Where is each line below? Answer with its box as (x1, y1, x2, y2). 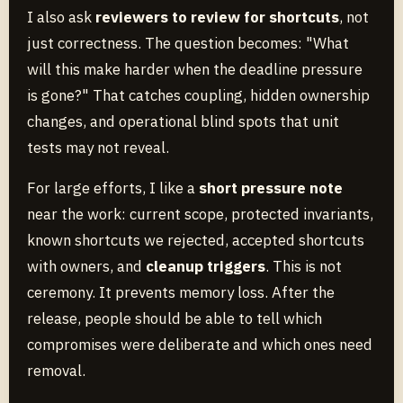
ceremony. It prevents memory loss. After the (27, 282, 335, 302)
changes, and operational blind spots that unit (27, 111, 339, 131)
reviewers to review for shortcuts (95, 6, 339, 27)
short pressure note (199, 177, 343, 198)
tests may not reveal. (27, 137, 169, 157)
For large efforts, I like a (27, 177, 199, 198)
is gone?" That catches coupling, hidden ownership (27, 85, 370, 105)
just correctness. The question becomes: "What (27, 32, 349, 53)
